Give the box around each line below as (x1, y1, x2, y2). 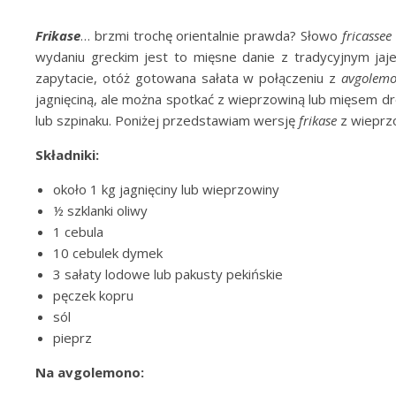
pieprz (53, 329, 92, 346)
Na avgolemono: (35, 363, 144, 381)
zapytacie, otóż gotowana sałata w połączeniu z (35, 69, 341, 87)
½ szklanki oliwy (53, 202, 148, 219)
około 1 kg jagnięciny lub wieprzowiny (53, 180, 279, 198)
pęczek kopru (53, 286, 133, 304)
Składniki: (35, 146, 99, 164)
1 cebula (53, 223, 103, 240)
